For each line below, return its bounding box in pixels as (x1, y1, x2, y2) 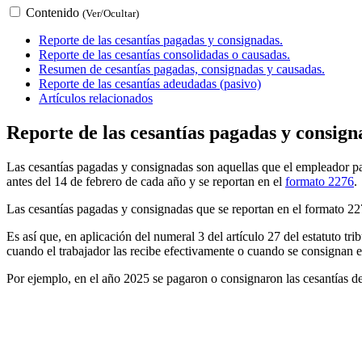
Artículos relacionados (39, 90, 153, 105)
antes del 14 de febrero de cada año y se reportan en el (6, 174, 285, 188)
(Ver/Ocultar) (82, 6, 139, 19)
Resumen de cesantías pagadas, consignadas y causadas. (39, 61, 325, 76)
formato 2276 (285, 174, 354, 188)
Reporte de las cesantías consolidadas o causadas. (39, 47, 290, 61)
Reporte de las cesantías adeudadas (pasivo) (39, 76, 261, 90)
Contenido (23, 5, 82, 19)
